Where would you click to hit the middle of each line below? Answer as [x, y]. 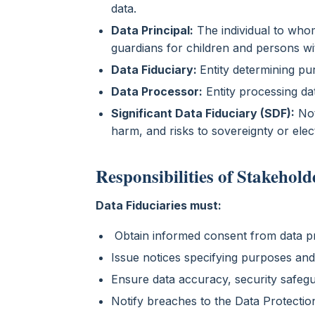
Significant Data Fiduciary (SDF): [203, 113]
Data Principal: [152, 30]
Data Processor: [157, 91]
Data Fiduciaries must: [160, 205]
